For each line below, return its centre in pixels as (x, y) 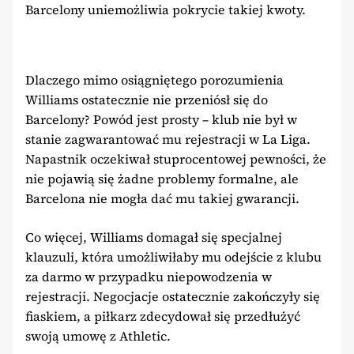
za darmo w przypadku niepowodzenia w (149, 276)
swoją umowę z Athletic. (98, 335)
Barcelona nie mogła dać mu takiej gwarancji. (162, 198)
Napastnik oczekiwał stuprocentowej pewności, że (176, 158)
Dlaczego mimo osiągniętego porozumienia (154, 79)
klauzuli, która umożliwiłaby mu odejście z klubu (173, 256)
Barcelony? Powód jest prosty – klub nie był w (161, 119)
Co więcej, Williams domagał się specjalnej (154, 237)
